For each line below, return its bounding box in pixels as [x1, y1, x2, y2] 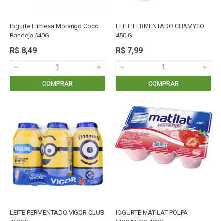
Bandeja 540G [10, 32, 49, 39]
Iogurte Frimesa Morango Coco [10, 22, 99, 30]
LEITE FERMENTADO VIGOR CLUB [10, 209, 104, 216]
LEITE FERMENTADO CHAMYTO [116, 22, 204, 30]
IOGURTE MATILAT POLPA [116, 209, 188, 216]
